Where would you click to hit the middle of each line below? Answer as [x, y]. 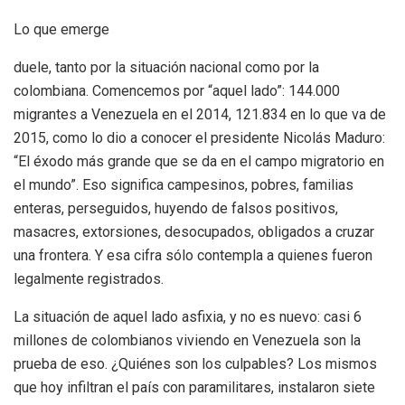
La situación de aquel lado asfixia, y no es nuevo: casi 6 [188, 316]
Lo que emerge [61, 29]
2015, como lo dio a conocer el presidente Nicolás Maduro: [199, 137]
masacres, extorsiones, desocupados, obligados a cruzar [194, 231]
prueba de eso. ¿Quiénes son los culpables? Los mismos [195, 363]
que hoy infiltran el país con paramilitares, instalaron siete [194, 387]
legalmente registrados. [89, 278]
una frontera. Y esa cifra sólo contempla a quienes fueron [193, 255]
